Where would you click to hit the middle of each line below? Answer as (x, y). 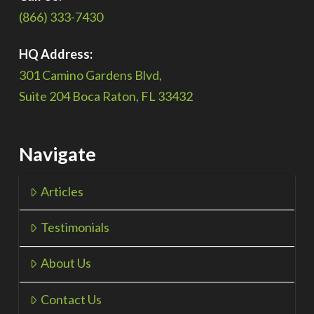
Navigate (57, 154)
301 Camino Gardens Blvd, (90, 75)
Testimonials (75, 227)
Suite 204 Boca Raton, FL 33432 (105, 96)
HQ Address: (55, 54)
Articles (62, 191)
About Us (66, 263)
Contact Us (71, 299)
